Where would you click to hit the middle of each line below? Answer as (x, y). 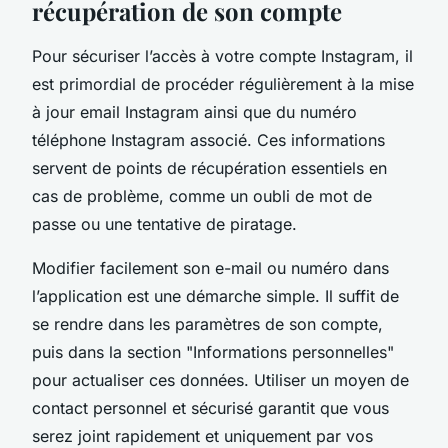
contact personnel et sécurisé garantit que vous (210, 407)
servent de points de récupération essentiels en (209, 167)
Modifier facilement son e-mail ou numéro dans (210, 267)
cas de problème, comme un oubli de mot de (202, 195)
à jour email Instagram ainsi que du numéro (194, 111)
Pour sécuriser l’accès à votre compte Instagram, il (222, 55)
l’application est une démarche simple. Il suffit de (215, 295)
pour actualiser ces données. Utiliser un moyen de (220, 379)
